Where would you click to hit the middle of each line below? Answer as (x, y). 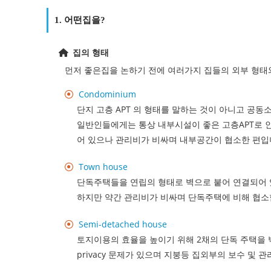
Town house (103, 167)
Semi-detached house (122, 224)
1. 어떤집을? (80, 20)
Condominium (107, 94)
